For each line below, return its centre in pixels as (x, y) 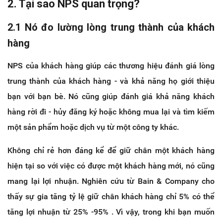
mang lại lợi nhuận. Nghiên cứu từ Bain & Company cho (111, 181)
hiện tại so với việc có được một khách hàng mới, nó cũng (111, 166)
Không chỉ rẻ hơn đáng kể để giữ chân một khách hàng (111, 150)
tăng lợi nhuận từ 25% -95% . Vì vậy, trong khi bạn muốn (111, 212)
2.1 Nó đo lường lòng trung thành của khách (111, 27)
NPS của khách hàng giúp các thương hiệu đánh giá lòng (111, 65)
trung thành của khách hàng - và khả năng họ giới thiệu (111, 81)
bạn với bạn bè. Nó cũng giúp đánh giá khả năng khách (111, 96)
